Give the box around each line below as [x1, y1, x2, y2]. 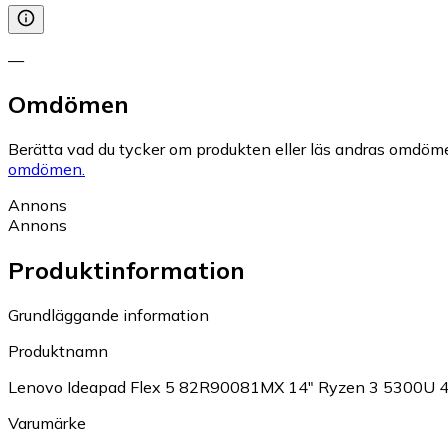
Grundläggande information [8, 305, 209, 326]
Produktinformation [8, 255, 245, 286]
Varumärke [8, 413, 86, 434]
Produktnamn [8, 341, 108, 362]
